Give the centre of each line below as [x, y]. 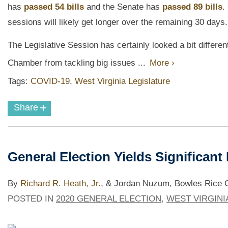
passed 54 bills [54, 7]
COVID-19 [50, 81]
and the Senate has [123, 7]
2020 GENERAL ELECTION [109, 199]
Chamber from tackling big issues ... [78, 63]
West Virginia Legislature [122, 81]
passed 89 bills [192, 7]
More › [162, 63]
